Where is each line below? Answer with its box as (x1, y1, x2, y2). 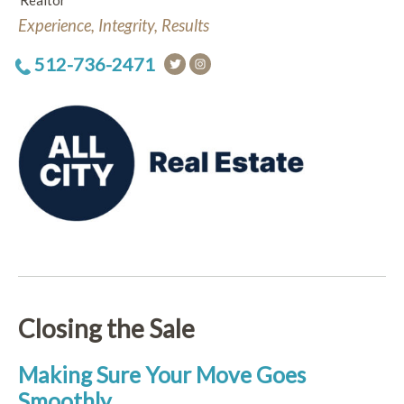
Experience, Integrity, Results (18, 15, 209, 35)
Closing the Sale (18, 313, 195, 344)
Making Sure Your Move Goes (18, 362, 306, 389)
